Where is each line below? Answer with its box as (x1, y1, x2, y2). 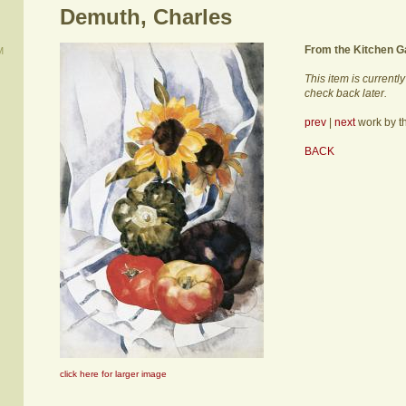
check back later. (304, 87, 387, 100)
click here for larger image (59, 369, 167, 379)
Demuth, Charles (59, 5, 232, 29)
